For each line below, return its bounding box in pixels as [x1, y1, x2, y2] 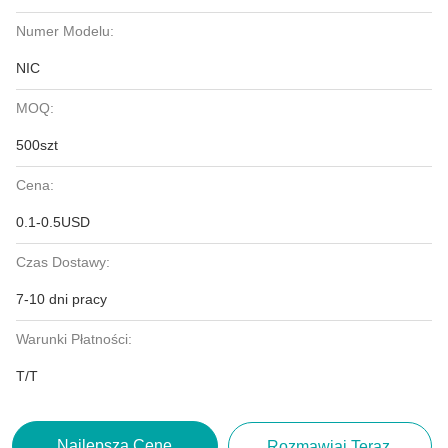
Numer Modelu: [16, 23, 114, 39]
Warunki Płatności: [16, 331, 132, 347]
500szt [16, 137, 58, 153]
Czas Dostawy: [16, 254, 110, 270]
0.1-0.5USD [16, 214, 90, 230]
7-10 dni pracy [16, 291, 107, 307]
